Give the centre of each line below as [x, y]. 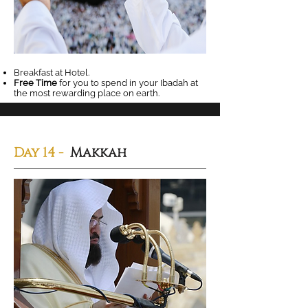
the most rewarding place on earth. [87, 93]
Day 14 [34, 153]
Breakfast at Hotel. [52, 73]
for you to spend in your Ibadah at [129, 83]
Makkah [97, 153]
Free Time [36, 83]
